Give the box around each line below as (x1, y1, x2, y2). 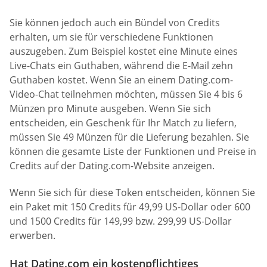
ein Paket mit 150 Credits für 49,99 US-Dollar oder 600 (10, 200, 250, 213)
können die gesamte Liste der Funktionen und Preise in (10, 144, 256, 158)
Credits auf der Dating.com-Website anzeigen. (10, 159, 215, 172)
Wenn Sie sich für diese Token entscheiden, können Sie (10, 185, 255, 199)
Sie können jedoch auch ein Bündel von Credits (10, 15, 220, 29)
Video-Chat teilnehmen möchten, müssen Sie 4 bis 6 (10, 87, 243, 101)
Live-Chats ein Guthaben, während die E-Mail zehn (10, 58, 233, 72)
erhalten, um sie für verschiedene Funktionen (10, 30, 213, 44)
